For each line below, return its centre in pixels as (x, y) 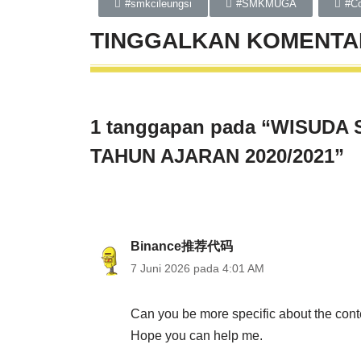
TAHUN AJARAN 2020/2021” (217, 156)
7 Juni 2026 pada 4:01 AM (197, 268)
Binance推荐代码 (182, 246)
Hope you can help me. (197, 336)
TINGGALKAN (168, 41)
